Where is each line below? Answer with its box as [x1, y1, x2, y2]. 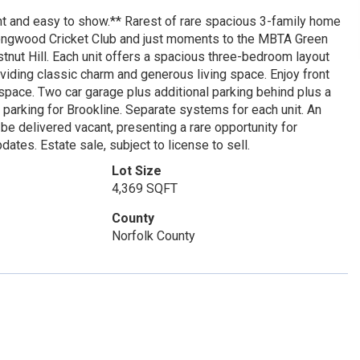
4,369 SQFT [111, 181, 178, 196]
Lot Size [111, 163, 162, 178]
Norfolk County [111, 228, 195, 243]
